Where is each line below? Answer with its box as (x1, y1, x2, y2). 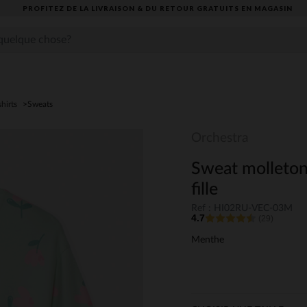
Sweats (27, 100, 53, 108)
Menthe (191, 235, 224, 245)
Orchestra (191, 132, 248, 145)
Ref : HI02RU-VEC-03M (191, 204, 293, 214)
